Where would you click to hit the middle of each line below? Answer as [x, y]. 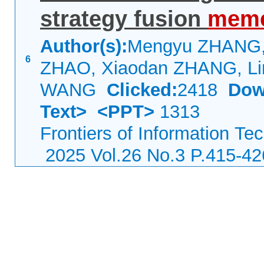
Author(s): [84, 46]
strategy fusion [124, 19]
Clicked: [142, 90]
